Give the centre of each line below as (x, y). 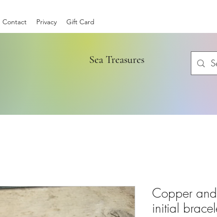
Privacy (46, 22)
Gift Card (80, 22)
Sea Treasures (113, 60)
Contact (15, 22)
